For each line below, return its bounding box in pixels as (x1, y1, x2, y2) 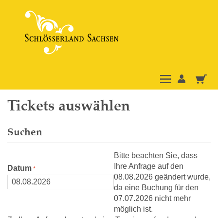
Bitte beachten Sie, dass (114, 151, 198, 160)
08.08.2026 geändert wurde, (114, 173, 211, 181)
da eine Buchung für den (114, 183, 199, 192)
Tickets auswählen (7, 97, 130, 114)
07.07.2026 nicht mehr (114, 194, 191, 202)
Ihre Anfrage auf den (114, 162, 183, 170)
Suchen (7, 126, 42, 138)
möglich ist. (114, 205, 153, 213)
